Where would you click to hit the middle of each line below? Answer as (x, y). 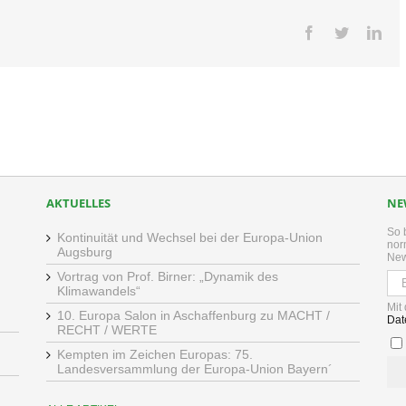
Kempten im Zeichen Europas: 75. (155, 354)
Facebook (343, 32)
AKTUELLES (78, 203)
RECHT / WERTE (106, 330)
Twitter (368, 32)
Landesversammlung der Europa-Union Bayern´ (194, 369)
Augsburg (84, 252)
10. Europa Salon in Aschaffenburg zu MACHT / (193, 315)
